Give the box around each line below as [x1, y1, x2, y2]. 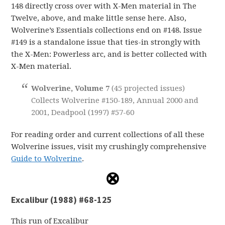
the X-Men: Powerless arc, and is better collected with [11, 49, 207, 59]
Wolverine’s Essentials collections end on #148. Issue [11, 25, 202, 35]
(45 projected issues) [111, 83, 185, 93]
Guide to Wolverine [11, 154, 82, 163]
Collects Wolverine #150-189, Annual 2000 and [31, 95, 199, 105]
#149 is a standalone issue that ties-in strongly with [11, 37, 201, 47]
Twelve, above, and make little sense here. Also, [11, 13, 187, 23]
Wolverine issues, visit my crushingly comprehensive [11, 142, 207, 151]
